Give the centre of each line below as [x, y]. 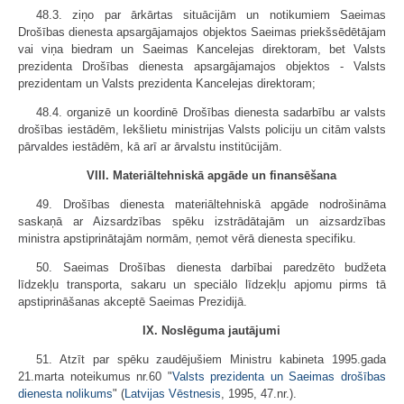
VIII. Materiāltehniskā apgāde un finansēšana [211, 176]
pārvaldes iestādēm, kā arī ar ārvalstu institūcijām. [150, 147]
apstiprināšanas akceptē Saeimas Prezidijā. [133, 302]
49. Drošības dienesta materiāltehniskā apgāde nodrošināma [211, 205]
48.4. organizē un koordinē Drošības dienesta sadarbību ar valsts [211, 113]
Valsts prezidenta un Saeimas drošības [279, 377]
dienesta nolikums [65, 394]
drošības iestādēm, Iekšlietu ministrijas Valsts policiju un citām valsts [202, 130]
